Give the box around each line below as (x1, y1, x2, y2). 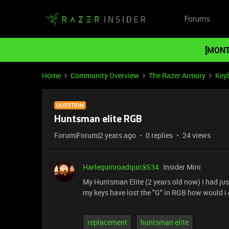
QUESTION (56, 101, 84, 109)
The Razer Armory (149, 71, 205, 80)
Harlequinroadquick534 (83, 162, 159, 172)
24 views (182, 130, 211, 140)
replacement (87, 217, 127, 227)
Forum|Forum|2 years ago (54, 130, 136, 140)
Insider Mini (163, 162, 201, 172)
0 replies (146, 130, 173, 140)
